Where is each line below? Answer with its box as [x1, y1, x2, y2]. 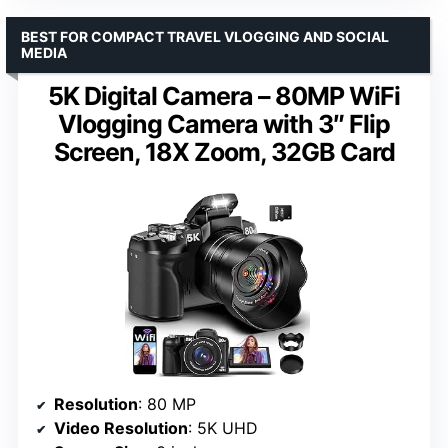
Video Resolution [54, 418, 188, 439]
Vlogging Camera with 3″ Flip [58, 109, 390, 140]
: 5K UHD [188, 418, 258, 439]
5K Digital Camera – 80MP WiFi [48, 81, 400, 112]
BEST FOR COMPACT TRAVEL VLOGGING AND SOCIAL [21, 28, 389, 46]
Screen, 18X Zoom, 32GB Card [53, 137, 395, 168]
